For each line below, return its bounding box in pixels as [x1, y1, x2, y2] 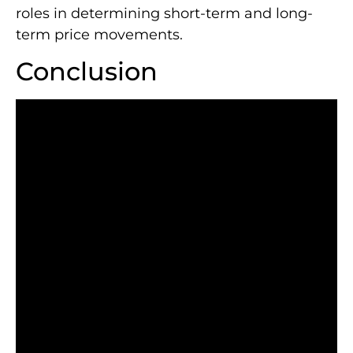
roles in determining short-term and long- [16, 4, 313, 22]
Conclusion [16, 56, 158, 87]
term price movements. [16, 25, 183, 43]
